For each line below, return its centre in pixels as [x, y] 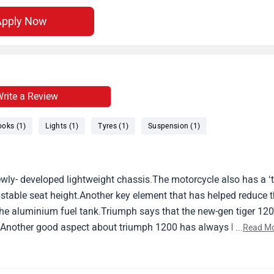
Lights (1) [62, 126]
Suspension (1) [174, 126]
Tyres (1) [113, 126]
